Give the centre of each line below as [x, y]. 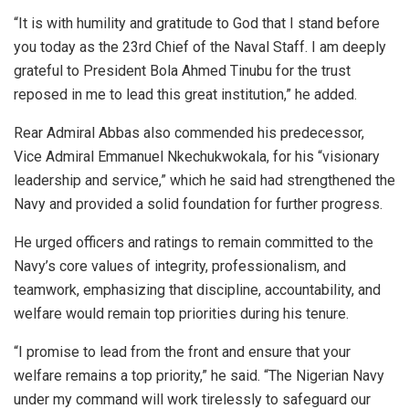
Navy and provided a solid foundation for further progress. [198, 204]
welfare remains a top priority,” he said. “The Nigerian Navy [199, 375]
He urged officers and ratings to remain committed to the [194, 242]
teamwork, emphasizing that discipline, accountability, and [197, 289]
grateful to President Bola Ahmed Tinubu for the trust [182, 70]
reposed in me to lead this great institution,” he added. [185, 94]
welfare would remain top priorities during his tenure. [181, 313]
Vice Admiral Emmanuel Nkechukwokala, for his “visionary [197, 156]
